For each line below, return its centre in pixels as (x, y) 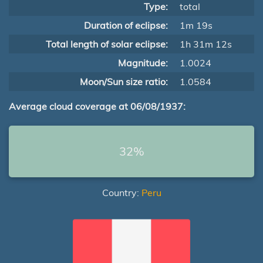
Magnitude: (143, 63)
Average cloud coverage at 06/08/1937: (97, 106)
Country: (122, 193)
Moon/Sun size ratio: (124, 82)
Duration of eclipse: (126, 25)
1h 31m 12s (206, 44)
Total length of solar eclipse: (107, 44)
